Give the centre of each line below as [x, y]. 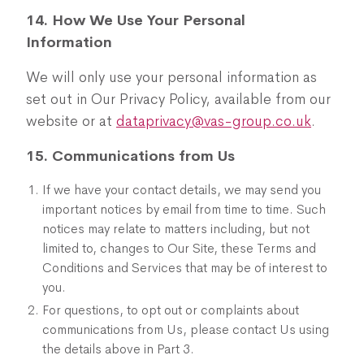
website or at [71, 121]
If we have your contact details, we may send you [182, 190]
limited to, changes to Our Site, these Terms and [179, 248]
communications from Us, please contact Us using [186, 329]
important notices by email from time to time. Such [184, 209]
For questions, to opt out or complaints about [171, 310]
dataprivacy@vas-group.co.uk [214, 121]
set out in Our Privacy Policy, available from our [178, 99]
